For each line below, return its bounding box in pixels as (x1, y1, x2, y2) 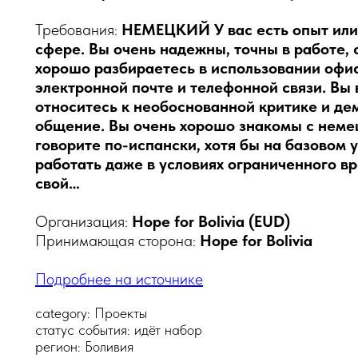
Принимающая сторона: (35, 231, 200, 250)
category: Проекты (35, 304, 147, 321)
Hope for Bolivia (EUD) (132, 212, 290, 231)
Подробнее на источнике (35, 269, 203, 288)
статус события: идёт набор (35, 321, 202, 338)
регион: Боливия (35, 338, 133, 355)
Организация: (35, 212, 132, 231)
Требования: (35, 20, 121, 39)
